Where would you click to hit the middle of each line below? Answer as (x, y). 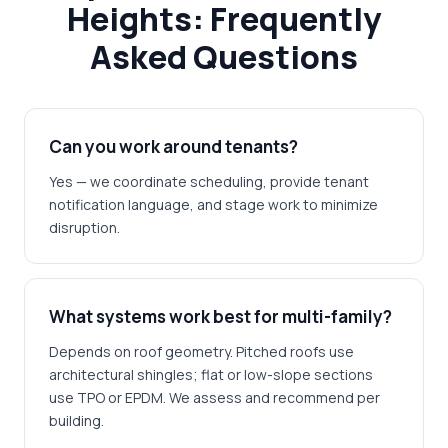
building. (76, 420)
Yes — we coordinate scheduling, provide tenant (209, 181)
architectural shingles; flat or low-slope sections (211, 374)
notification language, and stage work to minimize (213, 204)
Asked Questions (224, 57)
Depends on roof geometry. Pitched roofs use (201, 351)
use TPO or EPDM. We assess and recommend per (214, 397)
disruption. (84, 227)
